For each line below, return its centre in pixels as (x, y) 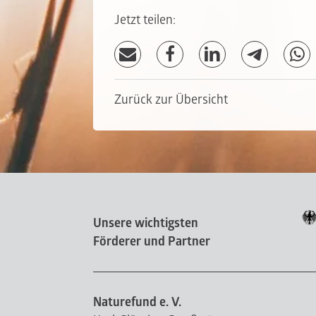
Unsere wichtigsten (146, 224)
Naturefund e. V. (137, 303)
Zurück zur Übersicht (171, 100)
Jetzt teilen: (145, 20)
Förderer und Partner (152, 242)
